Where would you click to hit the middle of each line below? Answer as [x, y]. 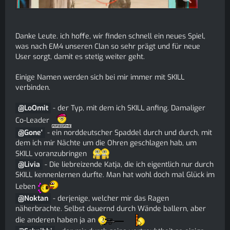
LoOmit [36, 108]
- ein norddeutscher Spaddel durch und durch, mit [130, 133]
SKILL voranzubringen [52, 154]
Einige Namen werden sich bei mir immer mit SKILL [100, 77]
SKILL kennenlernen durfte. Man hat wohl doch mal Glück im [115, 175]
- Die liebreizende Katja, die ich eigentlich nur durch [129, 165]
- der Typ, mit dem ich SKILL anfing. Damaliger [129, 108]
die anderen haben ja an [56, 220]
